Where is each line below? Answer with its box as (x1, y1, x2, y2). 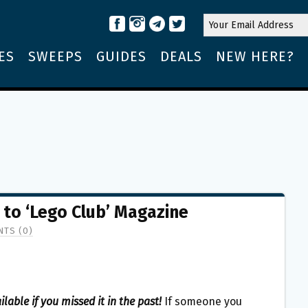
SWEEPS (28, 48, 82, 65)
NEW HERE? (216, 48, 294, 65)
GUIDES (96, 48, 146, 65)
